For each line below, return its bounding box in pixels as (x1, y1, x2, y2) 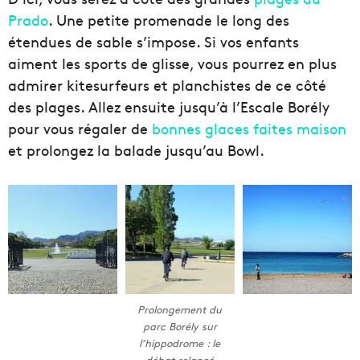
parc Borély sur (142, 319, 217, 334)
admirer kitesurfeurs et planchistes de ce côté (8, 75, 326, 96)
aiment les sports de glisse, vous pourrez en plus (8, 53, 337, 74)
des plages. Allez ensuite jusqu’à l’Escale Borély (8, 96, 329, 117)
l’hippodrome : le (139, 336, 221, 351)
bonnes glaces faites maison (152, 118, 346, 139)
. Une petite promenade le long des (48, 10, 289, 31)
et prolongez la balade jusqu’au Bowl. (8, 140, 264, 161)
